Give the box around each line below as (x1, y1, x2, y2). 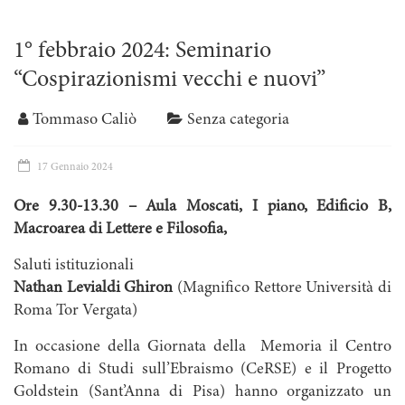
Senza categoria (187, 112, 289, 129)
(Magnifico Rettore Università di (173, 280, 392, 297)
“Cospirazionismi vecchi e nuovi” (14, 69, 325, 93)
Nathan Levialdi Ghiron (14, 280, 174, 297)
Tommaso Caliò (33, 112, 137, 129)
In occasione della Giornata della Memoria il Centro (14, 339, 391, 356)
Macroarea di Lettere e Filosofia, (14, 221, 231, 239)
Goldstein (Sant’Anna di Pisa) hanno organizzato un (14, 384, 391, 401)
